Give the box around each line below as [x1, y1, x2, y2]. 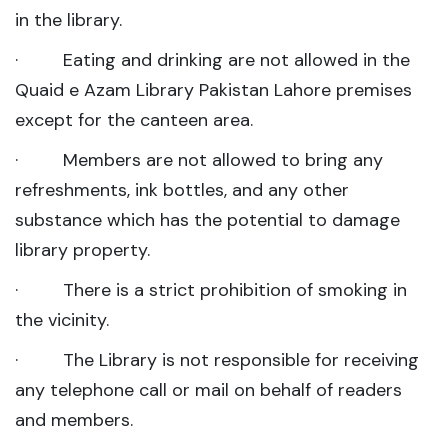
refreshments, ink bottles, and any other [15, 178, 349, 203]
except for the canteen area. [15, 108, 253, 133]
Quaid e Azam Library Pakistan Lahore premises [15, 78, 412, 103]
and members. [15, 408, 133, 433]
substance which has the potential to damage [15, 208, 400, 233]
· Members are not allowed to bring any [15, 148, 383, 173]
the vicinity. [15, 308, 109, 333]
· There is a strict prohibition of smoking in [15, 278, 407, 303]
